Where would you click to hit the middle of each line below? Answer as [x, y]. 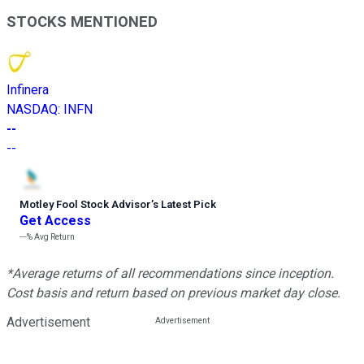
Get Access [55, 220]
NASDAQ [32, 109]
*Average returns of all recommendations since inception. [170, 273]
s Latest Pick [184, 204]
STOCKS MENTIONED [82, 22]
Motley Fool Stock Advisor [85, 204]
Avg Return [54, 236]
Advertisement [48, 322]
